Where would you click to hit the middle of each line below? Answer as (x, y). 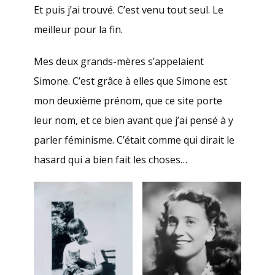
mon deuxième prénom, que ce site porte (128, 101)
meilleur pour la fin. (78, 30)
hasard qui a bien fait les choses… (110, 160)
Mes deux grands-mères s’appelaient (119, 62)
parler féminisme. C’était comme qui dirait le (134, 140)
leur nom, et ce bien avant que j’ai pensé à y (134, 121)
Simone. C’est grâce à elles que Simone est (130, 81)
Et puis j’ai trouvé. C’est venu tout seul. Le (129, 10)
